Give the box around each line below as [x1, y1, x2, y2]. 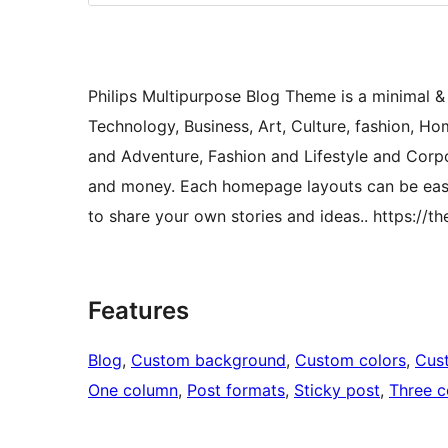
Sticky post [294, 380, 380, 401]
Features [88, 296, 189, 326]
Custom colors [295, 350, 406, 371]
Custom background [131, 350, 286, 371]
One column [88, 380, 178, 401]
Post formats [187, 380, 285, 401]
